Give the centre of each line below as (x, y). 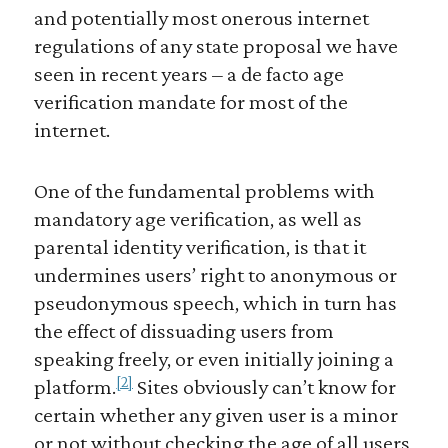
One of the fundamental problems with (204, 191)
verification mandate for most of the (190, 102)
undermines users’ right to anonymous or (215, 275)
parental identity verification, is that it (199, 247)
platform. (74, 387)
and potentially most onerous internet (201, 18)
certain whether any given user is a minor (215, 415)
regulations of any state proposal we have (215, 46)
